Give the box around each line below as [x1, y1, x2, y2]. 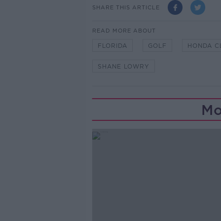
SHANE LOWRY [97, 63, 149, 70]
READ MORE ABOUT [92, 27, 156, 34]
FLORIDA [97, 42, 127, 49]
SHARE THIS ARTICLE [92, 3, 160, 11]
